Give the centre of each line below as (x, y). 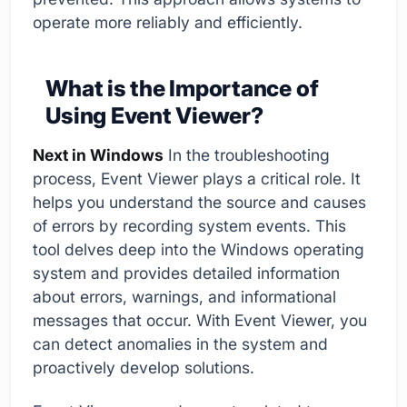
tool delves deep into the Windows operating (199, 250)
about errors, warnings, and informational (184, 297)
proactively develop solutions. (144, 368)
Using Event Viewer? (154, 116)
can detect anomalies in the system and (180, 344)
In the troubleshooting (247, 155)
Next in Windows (98, 155)
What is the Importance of (182, 89)
